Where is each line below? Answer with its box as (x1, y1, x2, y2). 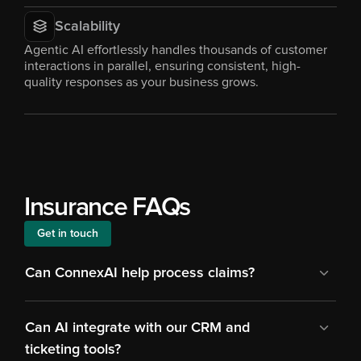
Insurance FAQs (24, 195, 191, 221)
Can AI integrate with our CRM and (24, 321, 250, 335)
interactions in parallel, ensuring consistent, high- (24, 60, 301, 73)
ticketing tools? (24, 342, 121, 357)
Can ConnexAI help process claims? (24, 266, 255, 280)
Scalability (55, 19, 120, 34)
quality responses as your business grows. (24, 76, 259, 89)
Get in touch (37, 228, 98, 239)
